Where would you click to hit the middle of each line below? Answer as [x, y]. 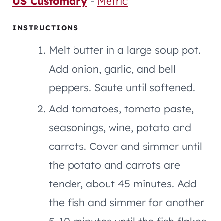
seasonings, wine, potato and [120, 127]
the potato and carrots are [114, 165]
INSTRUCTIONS [45, 27]
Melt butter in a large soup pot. [125, 50]
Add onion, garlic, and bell [112, 68]
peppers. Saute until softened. [122, 87]
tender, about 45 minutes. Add [123, 183]
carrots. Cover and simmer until [126, 146]
